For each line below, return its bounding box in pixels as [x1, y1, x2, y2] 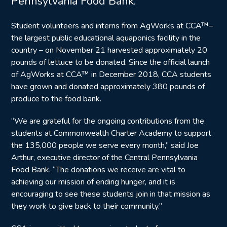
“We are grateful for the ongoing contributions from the [11, 116, 204, 127]
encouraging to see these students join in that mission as [11, 188, 210, 200]
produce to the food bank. [11, 93, 101, 104]
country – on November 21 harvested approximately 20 [11, 45, 207, 56]
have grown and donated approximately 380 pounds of [11, 81, 205, 92]
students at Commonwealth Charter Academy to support [11, 128, 211, 139]
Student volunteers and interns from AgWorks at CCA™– [11, 20, 213, 31]
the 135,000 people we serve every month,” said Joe [11, 140, 199, 151]
